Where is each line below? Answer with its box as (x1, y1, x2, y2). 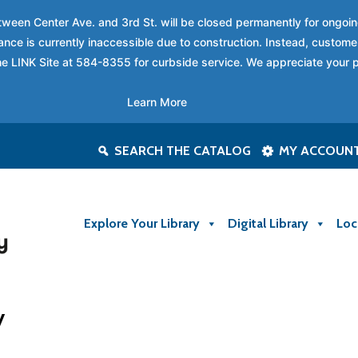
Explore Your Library (84, 215, 200, 231)
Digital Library (228, 215, 308, 231)
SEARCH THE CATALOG (114, 143, 251, 158)
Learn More (126, 94, 187, 109)
